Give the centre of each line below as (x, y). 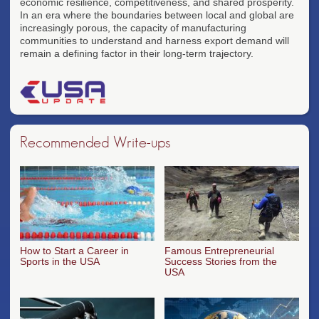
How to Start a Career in (74, 251)
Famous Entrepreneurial (219, 251)
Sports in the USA (60, 262)
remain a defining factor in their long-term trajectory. (137, 53)
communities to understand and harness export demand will (155, 40)
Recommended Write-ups (95, 142)
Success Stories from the (221, 262)
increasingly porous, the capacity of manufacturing (133, 27)
